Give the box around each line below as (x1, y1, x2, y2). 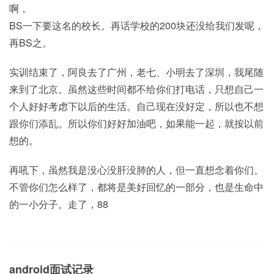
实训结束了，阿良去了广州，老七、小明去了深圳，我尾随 (9, 65, 264, 79)
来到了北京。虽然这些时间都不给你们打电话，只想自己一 (9, 82, 264, 96)
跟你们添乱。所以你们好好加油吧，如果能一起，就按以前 (9, 116, 264, 130)
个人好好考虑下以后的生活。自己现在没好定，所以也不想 (9, 99, 264, 113)
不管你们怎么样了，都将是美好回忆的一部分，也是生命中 (9, 180, 264, 194)
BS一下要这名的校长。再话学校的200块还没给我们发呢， (9, 18, 264, 32)
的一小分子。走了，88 (9, 197, 108, 211)
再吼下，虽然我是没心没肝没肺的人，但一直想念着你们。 (9, 163, 264, 177)
